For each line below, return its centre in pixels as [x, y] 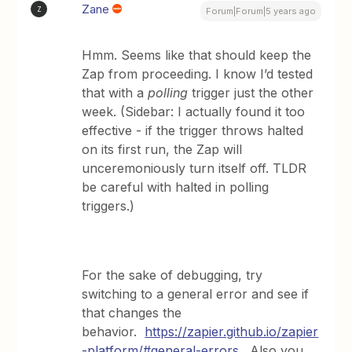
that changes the [132, 313]
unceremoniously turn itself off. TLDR [194, 168]
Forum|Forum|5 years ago [260, 11]
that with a [115, 93]
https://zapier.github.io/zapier [232, 332]
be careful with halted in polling [176, 187]
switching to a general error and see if [196, 294]
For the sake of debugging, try [172, 275]
